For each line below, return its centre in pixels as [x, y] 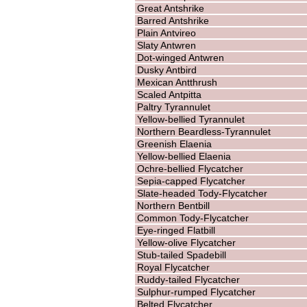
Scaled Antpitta [169, 94]
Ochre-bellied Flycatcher [190, 168]
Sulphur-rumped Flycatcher [196, 292]
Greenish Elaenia [174, 144]
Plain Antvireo [166, 33]
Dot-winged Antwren [180, 57]
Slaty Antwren [166, 45]
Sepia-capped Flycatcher [191, 181]
